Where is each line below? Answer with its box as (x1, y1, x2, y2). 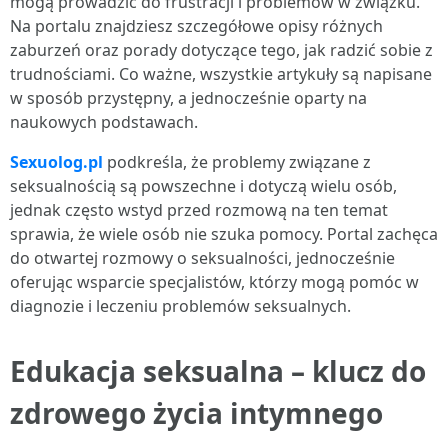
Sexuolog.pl (10, 151, 103, 173)
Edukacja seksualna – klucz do (10, 352, 426, 390)
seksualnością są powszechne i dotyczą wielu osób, (10, 175, 397, 197)
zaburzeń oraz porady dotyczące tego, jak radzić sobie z (10, 39, 433, 61)
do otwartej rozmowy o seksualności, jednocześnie (10, 247, 395, 269)
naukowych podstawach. (10, 111, 198, 133)
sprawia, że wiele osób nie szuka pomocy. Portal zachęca (10, 223, 438, 245)
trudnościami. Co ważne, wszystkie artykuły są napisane (10, 63, 432, 85)
